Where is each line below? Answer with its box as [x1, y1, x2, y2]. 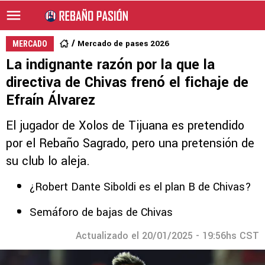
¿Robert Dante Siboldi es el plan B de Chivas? [30, 179, 251, 195]
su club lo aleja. [6, 153, 90, 170]
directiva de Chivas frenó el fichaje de [6, 73, 248, 92]
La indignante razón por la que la [6, 55, 215, 75]
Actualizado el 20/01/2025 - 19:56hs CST [76, 229, 259, 243]
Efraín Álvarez [6, 91, 95, 110]
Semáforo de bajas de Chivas [30, 205, 173, 220]
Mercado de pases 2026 [77, 38, 169, 49]
